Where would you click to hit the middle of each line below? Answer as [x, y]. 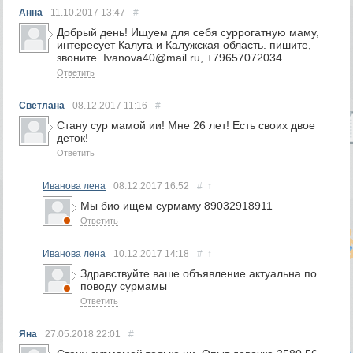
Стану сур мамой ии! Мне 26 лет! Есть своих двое [186, 125]
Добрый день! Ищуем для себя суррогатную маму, [188, 32]
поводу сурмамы [124, 286]
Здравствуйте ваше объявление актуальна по [199, 273]
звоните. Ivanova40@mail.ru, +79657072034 [170, 58]
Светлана [42, 106]
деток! [73, 138]
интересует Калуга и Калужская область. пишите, [184, 45]
